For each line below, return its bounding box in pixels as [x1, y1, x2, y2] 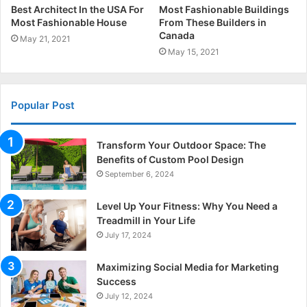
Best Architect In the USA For [11, 3, 144, 16]
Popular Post [11, 99, 75, 112]
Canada [159, 29, 195, 42]
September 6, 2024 [105, 169, 174, 180]
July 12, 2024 [105, 291, 153, 302]
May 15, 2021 [168, 47, 219, 58]
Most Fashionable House [11, 16, 127, 29]
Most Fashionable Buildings [159, 3, 289, 16]
